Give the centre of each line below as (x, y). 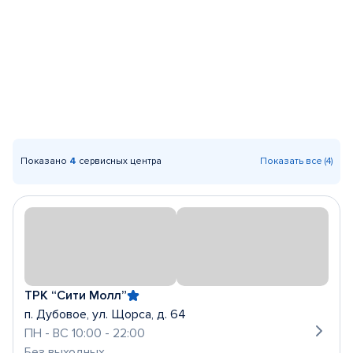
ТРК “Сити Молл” (76, 295)
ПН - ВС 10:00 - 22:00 (85, 333)
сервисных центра (119, 161)
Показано (45, 161)
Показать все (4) (296, 161)
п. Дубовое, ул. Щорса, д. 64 (105, 314)
